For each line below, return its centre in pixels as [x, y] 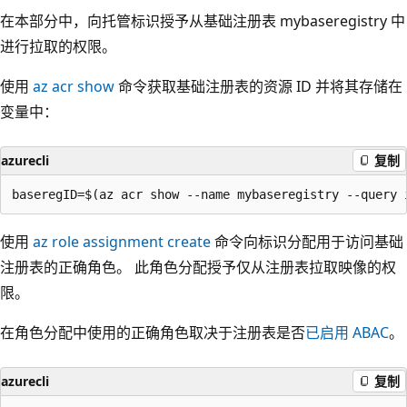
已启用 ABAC [347, 332]
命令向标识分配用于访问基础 [307, 241]
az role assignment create [122, 241]
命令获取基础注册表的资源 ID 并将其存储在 [258, 86]
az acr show [74, 86]
